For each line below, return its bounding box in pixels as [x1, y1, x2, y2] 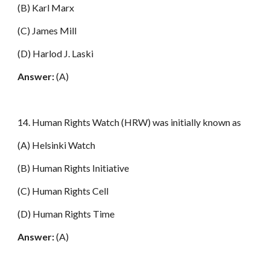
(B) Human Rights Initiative [17, 162, 130, 174]
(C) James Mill [17, 25, 77, 36]
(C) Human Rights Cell [17, 185, 109, 196]
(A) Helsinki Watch [17, 139, 96, 151]
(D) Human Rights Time [17, 208, 115, 219]
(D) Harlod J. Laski [17, 48, 94, 59]
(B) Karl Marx [17, 2, 75, 13]
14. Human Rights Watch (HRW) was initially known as [17, 116, 242, 128]
